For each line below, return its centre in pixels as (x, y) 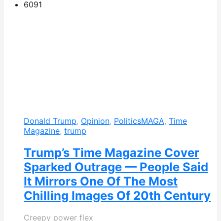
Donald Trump (50, 121)
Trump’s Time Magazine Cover (111, 153)
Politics (128, 121)
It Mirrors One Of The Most (101, 181)
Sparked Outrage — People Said (116, 167)
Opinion (95, 121)
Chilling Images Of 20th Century (117, 196)
